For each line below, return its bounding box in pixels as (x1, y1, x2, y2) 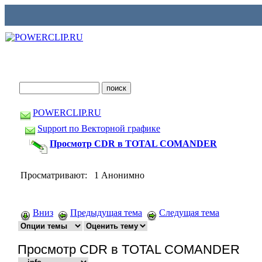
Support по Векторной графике (37, 123, 160, 133)
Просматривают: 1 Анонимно (20, 170, 144, 180)
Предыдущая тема (70, 208, 142, 218)
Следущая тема (159, 208, 219, 218)
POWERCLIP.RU (33, 108, 101, 118)
